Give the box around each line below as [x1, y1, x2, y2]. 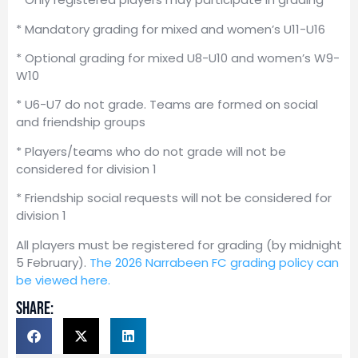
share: [16, 297, 54, 320]
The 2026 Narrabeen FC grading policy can [89, 253, 339, 271]
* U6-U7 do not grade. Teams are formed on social [16, 96, 318, 113]
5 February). [16, 253, 89, 271]
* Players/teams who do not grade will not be [16, 142, 286, 160]
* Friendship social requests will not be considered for [16, 189, 332, 207]
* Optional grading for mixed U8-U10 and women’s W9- [16, 50, 340, 67]
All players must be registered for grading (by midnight [16, 236, 342, 253]
